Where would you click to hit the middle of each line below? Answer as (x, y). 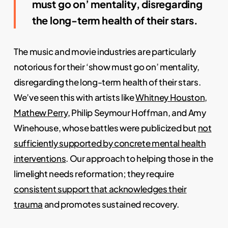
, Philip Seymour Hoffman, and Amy (137, 113)
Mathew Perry (40, 113)
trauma (28, 204)
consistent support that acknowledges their (100, 189)
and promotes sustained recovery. (111, 204)
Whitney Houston (170, 97)
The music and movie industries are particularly (105, 52)
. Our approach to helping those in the (139, 159)
